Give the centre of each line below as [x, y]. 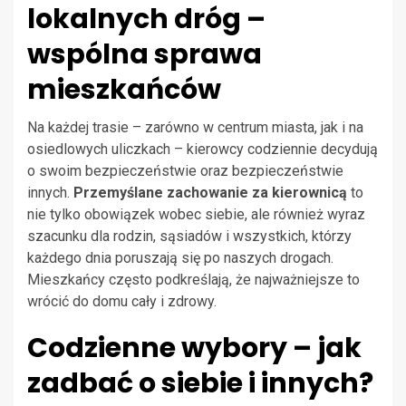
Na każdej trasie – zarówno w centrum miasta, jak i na [195, 128]
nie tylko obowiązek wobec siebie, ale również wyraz [196, 215]
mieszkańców [124, 90]
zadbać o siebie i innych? [200, 384]
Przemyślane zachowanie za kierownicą [210, 193]
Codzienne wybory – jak [194, 348]
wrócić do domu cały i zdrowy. [122, 302]
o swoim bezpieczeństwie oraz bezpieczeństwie [185, 171]
